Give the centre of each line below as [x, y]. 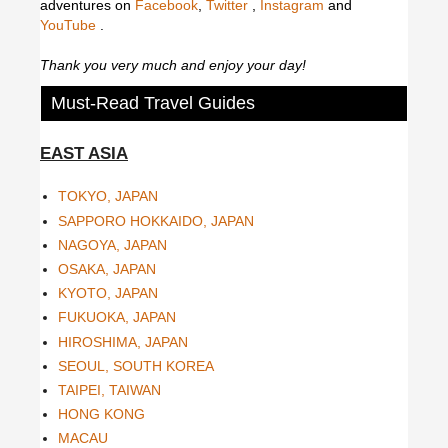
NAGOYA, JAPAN [112, 244]
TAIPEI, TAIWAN [109, 389]
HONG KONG [101, 414]
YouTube [70, 24]
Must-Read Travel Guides [150, 102]
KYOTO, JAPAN [108, 293]
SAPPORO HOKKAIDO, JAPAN [156, 220]
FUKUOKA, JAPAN [117, 317]
